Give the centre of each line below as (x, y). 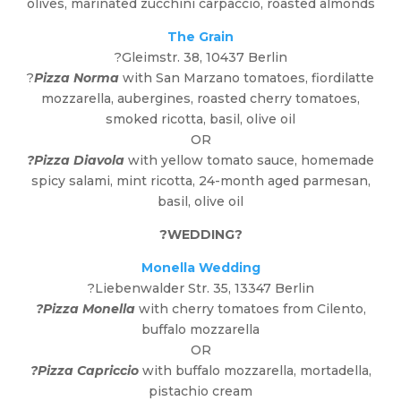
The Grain (200, 37)
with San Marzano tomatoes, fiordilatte (247, 78)
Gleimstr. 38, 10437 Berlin (204, 58)
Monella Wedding (200, 268)
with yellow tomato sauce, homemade (251, 161)
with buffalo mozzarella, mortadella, (256, 371)
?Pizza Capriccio (84, 371)
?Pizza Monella (85, 309)
